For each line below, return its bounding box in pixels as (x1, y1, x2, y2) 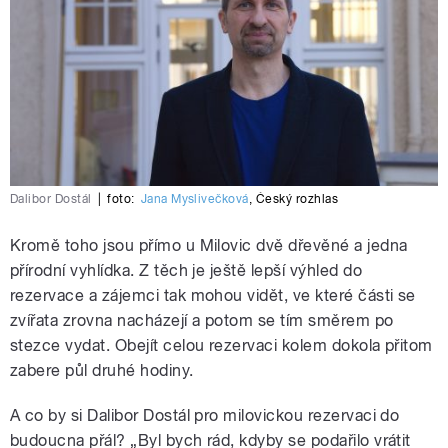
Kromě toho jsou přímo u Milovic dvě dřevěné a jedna (10, 235, 408, 255)
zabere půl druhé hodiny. (10, 360, 194, 380)
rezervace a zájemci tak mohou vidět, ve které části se (10, 285, 416, 305)
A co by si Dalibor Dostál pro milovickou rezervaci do (10, 405, 400, 425)
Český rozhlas (255, 191, 339, 206)
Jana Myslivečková (140, 191, 249, 206)
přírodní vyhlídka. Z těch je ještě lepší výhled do (10, 260, 363, 280)
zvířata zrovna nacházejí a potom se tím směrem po (10, 310, 394, 330)
